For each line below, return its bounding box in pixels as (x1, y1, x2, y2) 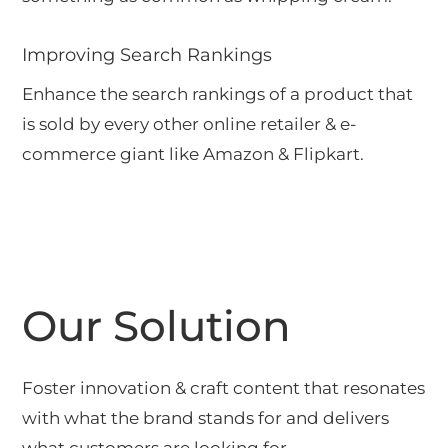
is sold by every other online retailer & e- (22, 113, 358, 134)
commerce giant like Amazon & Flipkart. (22, 143, 365, 164)
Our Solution (22, 299, 292, 352)
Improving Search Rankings (22, 43, 273, 66)
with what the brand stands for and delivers (22, 407, 390, 428)
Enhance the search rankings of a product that (22, 83, 414, 104)
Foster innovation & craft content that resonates (22, 377, 426, 398)
